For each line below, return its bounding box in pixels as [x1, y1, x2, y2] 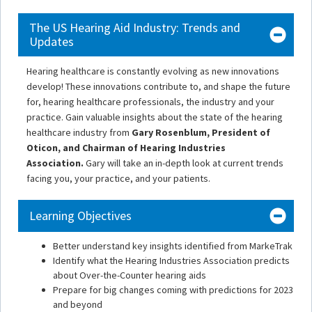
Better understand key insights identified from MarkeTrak [53, 240, 292, 253]
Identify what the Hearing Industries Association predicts [53, 254, 290, 267]
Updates [29, 33, 74, 50]
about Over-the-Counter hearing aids [53, 269, 206, 282]
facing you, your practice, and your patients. [26, 172, 210, 185]
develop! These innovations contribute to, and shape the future [26, 80, 290, 93]
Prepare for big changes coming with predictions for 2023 [53, 283, 293, 297]
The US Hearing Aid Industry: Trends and [29, 19, 240, 36]
